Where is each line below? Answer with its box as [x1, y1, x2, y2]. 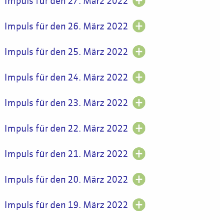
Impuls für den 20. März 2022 [4, 175, 128, 185]
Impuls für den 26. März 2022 [4, 22, 128, 31]
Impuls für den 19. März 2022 [4, 200, 128, 210]
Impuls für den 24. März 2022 [4, 73, 128, 82]
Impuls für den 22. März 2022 [4, 124, 128, 134]
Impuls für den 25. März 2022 [4, 47, 128, 57]
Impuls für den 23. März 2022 [4, 98, 128, 108]
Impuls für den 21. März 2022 [4, 149, 128, 159]
